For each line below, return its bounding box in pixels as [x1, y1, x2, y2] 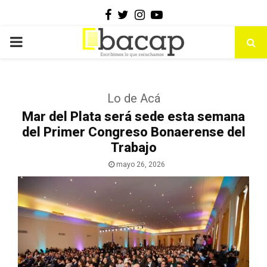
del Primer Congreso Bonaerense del [21, 125, 246, 139]
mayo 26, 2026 [116, 160, 165, 169]
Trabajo [110, 140, 157, 155]
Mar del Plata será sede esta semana [22, 109, 245, 124]
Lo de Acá [107, 91, 160, 105]
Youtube [162, 7, 205, 21]
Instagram [144, 7, 197, 21]
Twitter [128, 7, 166, 21]
